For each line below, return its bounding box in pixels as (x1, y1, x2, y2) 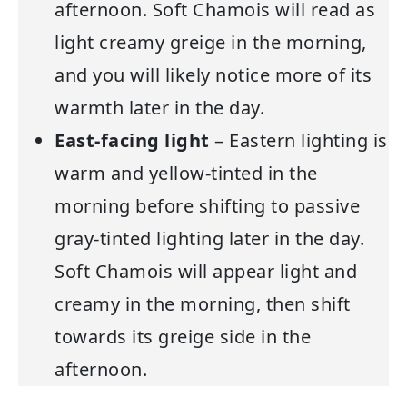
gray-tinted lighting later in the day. (55, 225, 364, 251)
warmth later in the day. (55, 94, 264, 120)
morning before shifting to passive (55, 193, 360, 218)
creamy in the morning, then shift (55, 291, 351, 316)
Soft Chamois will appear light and (55, 258, 357, 283)
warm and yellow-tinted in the (55, 160, 318, 185)
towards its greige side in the (55, 323, 311, 349)
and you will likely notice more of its (55, 62, 372, 87)
